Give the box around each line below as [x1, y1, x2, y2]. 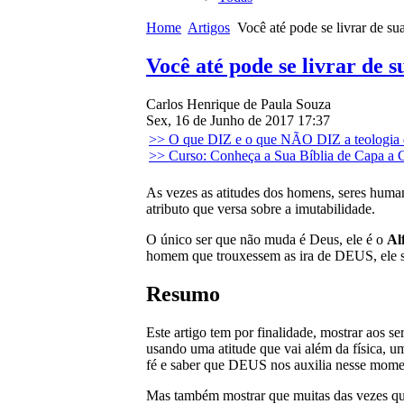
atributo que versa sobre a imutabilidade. [146, 200, 375, 216]
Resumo [146, 281, 220, 306]
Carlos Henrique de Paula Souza [146, 96, 331, 112]
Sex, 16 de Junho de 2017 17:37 [146, 112, 330, 128]
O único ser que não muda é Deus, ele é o [146, 231, 387, 247]
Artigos [188, 19, 230, 35]
